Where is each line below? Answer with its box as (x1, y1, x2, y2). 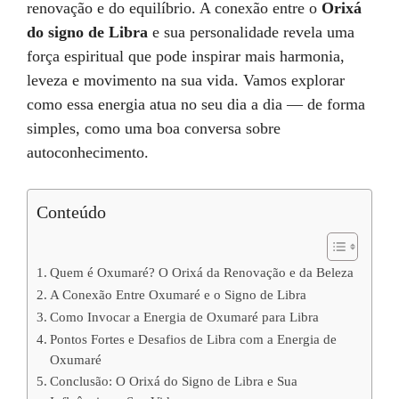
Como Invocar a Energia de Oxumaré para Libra (49, 310, 319, 324)
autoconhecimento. (27, 143, 149, 161)
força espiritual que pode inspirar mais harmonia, (27, 47, 345, 65)
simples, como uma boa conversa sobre (27, 119, 281, 137)
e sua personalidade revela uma (148, 23, 354, 41)
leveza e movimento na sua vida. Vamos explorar (27, 71, 345, 89)
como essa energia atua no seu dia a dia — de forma (27, 95, 365, 113)
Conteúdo (37, 201, 106, 222)
